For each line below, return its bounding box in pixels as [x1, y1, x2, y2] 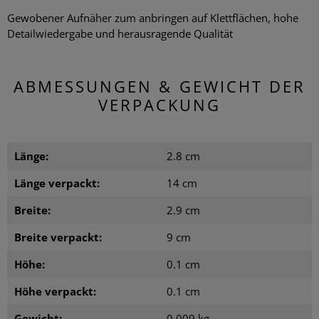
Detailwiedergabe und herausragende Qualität [7, 26, 233, 41]
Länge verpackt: [14, 175, 100, 190]
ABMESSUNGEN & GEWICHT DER [13, 75, 306, 97]
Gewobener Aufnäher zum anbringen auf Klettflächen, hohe [7, 10, 298, 25]
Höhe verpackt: [14, 283, 96, 298]
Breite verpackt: [14, 229, 102, 244]
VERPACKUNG [98, 93, 221, 115]
